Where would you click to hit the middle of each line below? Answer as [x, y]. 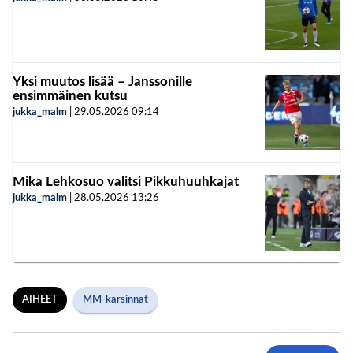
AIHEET [40, 299]
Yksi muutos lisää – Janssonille [102, 81]
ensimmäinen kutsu [70, 95]
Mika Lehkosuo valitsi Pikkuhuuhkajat [126, 181]
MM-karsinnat [115, 299]
